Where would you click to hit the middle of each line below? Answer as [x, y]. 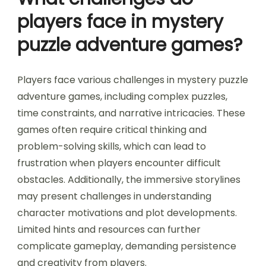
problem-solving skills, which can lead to [112, 147]
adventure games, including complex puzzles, [122, 97]
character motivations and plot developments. [127, 213]
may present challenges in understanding [114, 197]
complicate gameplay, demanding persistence [127, 246]
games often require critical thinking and [112, 130]
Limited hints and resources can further [109, 230]
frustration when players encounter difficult [119, 163]
